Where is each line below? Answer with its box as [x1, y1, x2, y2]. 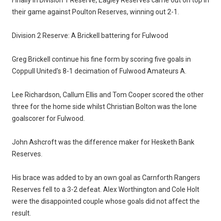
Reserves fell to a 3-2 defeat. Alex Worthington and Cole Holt [12, 185, 199, 193]
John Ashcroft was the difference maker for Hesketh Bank [12, 138, 194, 146]
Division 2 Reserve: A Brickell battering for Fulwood [12, 31, 168, 39]
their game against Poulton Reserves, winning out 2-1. [12, 7, 179, 16]
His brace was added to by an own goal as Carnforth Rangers [12, 173, 200, 182]
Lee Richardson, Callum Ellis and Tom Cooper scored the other [12, 90, 204, 99]
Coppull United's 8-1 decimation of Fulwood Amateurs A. [12, 67, 186, 75]
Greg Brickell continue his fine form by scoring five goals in [12, 55, 191, 63]
